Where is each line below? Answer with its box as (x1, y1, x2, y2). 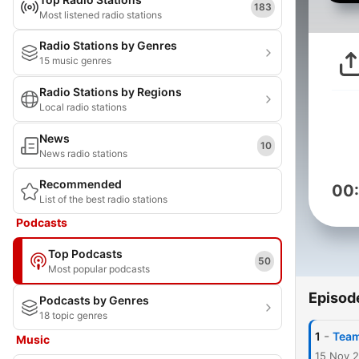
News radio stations (39, 147, 127, 159)
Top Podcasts (48, 247, 123, 260)
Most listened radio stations (39, 9, 162, 21)
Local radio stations (39, 101, 127, 113)
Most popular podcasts (48, 263, 150, 275)
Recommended (39, 177, 122, 191)
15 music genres (39, 54, 111, 67)
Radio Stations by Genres (39, 38, 177, 52)
